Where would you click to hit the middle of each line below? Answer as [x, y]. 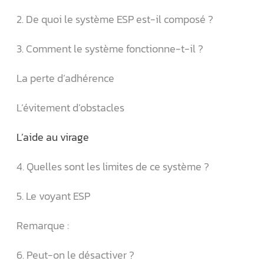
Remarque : [43, 225]
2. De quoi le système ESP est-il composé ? [115, 19]
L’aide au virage [54, 137]
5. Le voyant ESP [55, 196]
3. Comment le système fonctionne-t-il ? [110, 49]
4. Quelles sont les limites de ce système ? [113, 166]
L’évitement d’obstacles [72, 108]
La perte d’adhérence [67, 78]
